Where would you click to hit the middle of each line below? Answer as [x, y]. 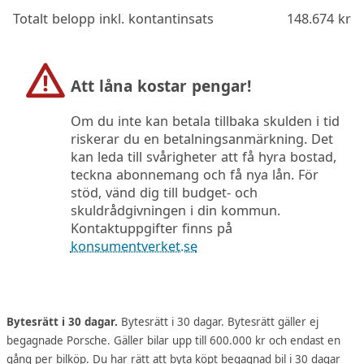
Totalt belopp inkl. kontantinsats [114, 18]
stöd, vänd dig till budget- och [164, 193]
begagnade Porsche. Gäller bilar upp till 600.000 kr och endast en [174, 340]
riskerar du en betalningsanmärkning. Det [201, 139]
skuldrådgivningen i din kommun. [175, 211]
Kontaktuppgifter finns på [151, 229]
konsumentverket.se [134, 247]
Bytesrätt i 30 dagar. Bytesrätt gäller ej [219, 321]
